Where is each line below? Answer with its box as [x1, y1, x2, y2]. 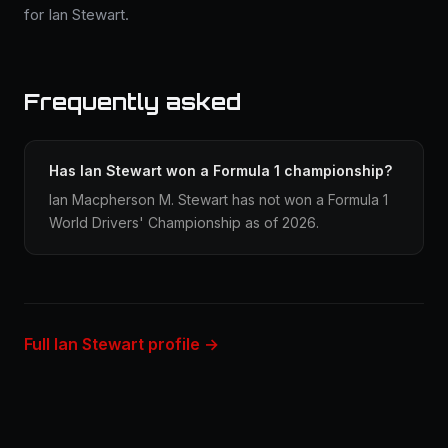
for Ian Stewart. [24, 5, 129, 24]
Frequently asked [24, 88, 241, 115]
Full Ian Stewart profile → [24, 334, 219, 354]
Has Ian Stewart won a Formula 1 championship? [49, 162, 392, 179]
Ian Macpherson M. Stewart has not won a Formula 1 [49, 191, 388, 208]
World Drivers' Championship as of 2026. [49, 214, 319, 231]
